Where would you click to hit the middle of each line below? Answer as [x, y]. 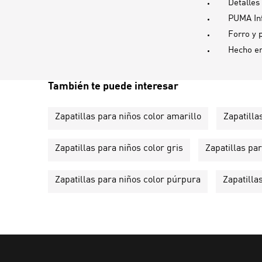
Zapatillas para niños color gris [119, 148]
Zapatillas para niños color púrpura [128, 180]
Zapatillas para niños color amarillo [128, 117]
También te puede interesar [113, 86]
